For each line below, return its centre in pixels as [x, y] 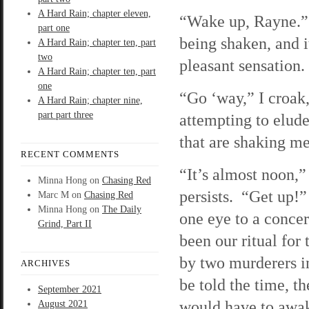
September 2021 [70, 289]
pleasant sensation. [242, 65]
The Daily [122, 209]
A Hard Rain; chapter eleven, [94, 13]
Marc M [53, 195]
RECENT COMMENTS [70, 154]
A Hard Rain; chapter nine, [90, 100]
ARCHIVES [46, 263]
